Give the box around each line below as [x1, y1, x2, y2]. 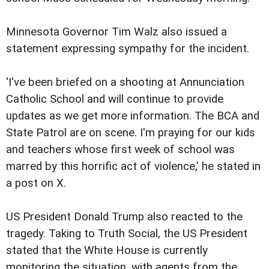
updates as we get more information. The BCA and [6, 109, 259, 122]
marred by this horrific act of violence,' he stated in [6, 160, 261, 173]
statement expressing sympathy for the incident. [6, 41, 249, 55]
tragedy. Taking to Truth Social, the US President [6, 227, 247, 241]
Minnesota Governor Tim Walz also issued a [6, 25, 227, 38]
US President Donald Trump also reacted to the [6, 210, 243, 224]
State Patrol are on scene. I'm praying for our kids [6, 126, 255, 139]
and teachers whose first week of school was [6, 143, 235, 156]
